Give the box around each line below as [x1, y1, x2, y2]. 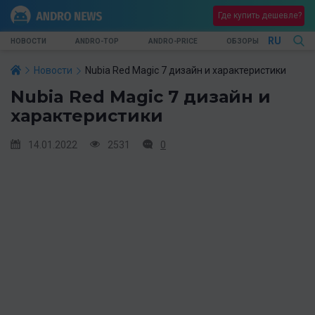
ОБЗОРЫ [226, 37, 259, 45]
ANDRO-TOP [75, 37, 120, 45]
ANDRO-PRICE [148, 37, 198, 45]
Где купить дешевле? [218, 11, 302, 20]
